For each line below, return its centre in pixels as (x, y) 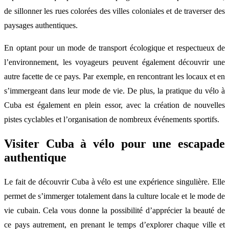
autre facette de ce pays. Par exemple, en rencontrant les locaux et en (114, 76)
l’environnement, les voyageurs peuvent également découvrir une (114, 62)
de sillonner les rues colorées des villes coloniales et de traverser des (114, 11)
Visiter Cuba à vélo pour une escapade (114, 143)
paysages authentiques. (41, 25)
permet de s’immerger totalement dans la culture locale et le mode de (114, 196)
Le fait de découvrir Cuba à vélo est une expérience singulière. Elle (114, 181)
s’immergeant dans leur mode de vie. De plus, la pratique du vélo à (114, 90)
